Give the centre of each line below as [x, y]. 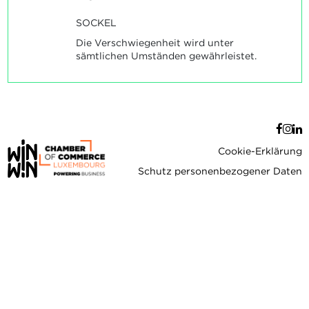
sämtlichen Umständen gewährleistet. [166, 56]
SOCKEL [96, 22]
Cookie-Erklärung [260, 151]
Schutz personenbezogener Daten [220, 171]
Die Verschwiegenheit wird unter [154, 43]
